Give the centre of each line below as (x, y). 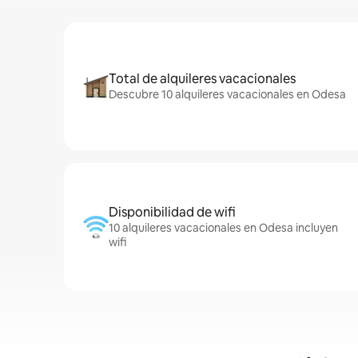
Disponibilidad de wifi (172, 212)
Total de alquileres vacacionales (202, 79)
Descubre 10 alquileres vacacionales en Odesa (227, 94)
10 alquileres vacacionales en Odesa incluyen (223, 228)
